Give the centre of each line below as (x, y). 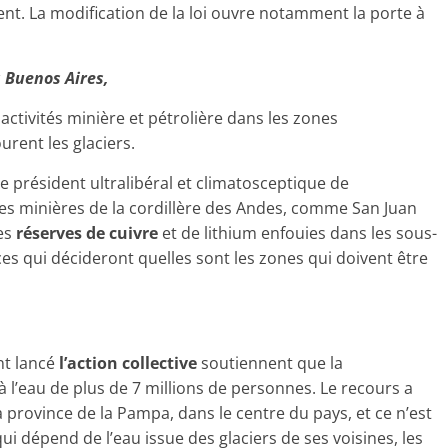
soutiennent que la (270, 363)
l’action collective (128, 363)
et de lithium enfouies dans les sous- (297, 233)
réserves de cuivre (87, 233)
